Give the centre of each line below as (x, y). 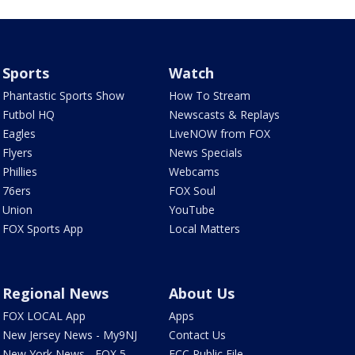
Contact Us (198, 334)
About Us (202, 293)
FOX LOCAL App (44, 315)
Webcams (195, 171)
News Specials (206, 152)
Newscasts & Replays (225, 114)
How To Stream (210, 95)
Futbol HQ (28, 114)
